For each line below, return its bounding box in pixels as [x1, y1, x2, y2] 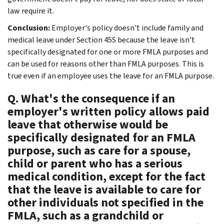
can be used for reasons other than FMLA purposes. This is [7, 58, 204, 69]
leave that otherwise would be [7, 116, 168, 132]
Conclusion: [7, 22, 50, 33]
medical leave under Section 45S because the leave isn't [7, 34, 195, 45]
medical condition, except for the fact [7, 168, 205, 184]
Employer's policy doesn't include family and [50, 22, 203, 33]
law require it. [7, 5, 54, 16]
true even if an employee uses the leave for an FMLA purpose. [7, 70, 214, 81]
